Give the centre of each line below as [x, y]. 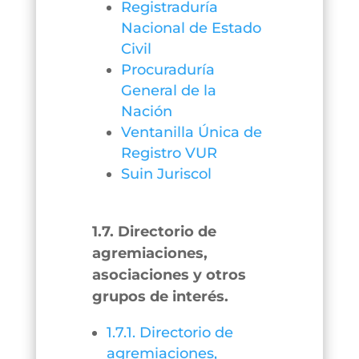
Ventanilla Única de [191, 132]
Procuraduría [167, 70]
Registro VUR [169, 153]
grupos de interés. [160, 296]
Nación [146, 111]
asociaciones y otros [169, 275]
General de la [168, 91]
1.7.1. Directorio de [169, 333]
